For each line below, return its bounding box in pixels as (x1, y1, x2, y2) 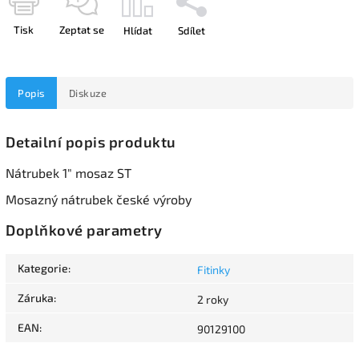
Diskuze (68, 86, 107, 99)
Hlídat (123, 23, 152, 37)
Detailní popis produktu (6, 132, 176, 151)
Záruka (18, 291, 54, 305)
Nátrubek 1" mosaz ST (6, 164, 131, 180)
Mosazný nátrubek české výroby (6, 191, 192, 207)
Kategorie (18, 261, 68, 276)
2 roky (197, 292, 228, 307)
